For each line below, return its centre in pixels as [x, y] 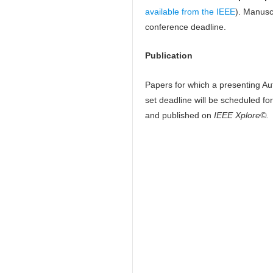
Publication [169, 56]
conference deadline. [186, 27]
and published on [178, 115]
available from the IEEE [190, 12]
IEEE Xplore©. [240, 115]
